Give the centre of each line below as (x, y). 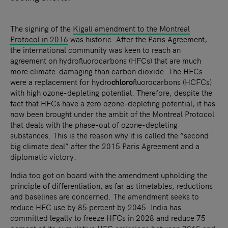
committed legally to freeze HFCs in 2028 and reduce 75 (108, 217)
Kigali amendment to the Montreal (131, 28)
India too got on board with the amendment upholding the (109, 175)
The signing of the (41, 28)
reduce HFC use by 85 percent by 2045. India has (96, 207)
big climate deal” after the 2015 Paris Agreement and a (105, 146)
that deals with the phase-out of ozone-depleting (94, 124)
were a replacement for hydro (61, 81)
